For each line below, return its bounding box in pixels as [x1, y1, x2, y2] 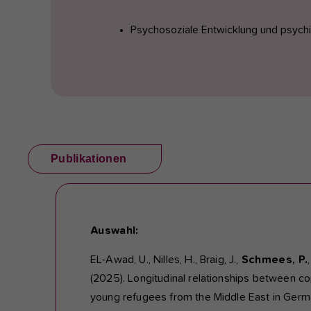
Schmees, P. [241, 254, 308, 266]
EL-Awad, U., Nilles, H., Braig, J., [90, 254, 242, 266]
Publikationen [51, 152, 127, 165]
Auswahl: [90, 225, 142, 237]
